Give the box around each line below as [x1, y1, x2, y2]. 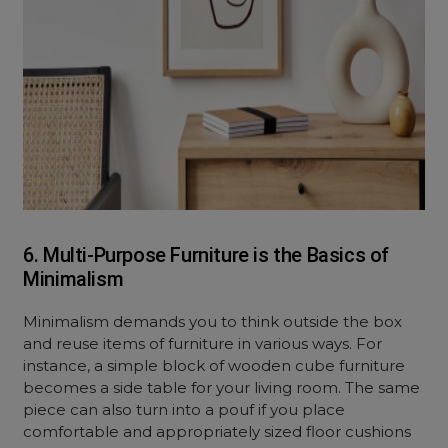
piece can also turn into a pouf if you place [23, 400, 346, 419]
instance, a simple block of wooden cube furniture [23, 356, 406, 375]
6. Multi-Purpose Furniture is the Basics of [23, 243, 390, 267]
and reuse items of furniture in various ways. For [23, 334, 383, 353]
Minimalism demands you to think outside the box [23, 312, 403, 331]
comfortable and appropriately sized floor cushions [23, 422, 412, 441]
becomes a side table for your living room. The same [23, 378, 421, 397]
